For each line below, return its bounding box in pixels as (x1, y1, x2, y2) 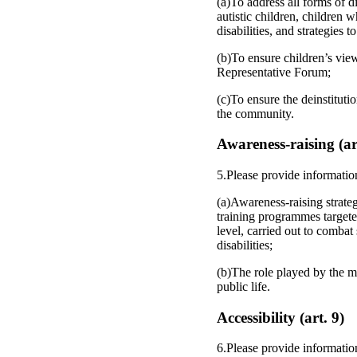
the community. (217, 106, 294, 120)
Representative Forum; (217, 65, 331, 79)
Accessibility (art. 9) (217, 308, 344, 326)
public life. (217, 280, 270, 293)
